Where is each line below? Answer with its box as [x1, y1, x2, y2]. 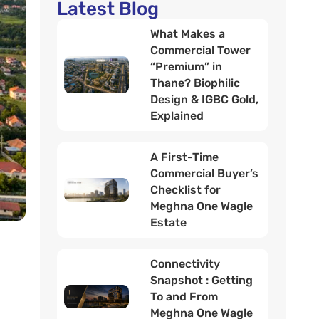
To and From [150, 290, 219, 303]
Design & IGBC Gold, [150, 93, 259, 106]
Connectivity [150, 257, 221, 271]
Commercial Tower [150, 43, 251, 57]
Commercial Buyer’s [150, 167, 259, 180]
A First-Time [150, 150, 219, 164]
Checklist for [150, 183, 221, 197]
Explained [150, 109, 204, 122]
